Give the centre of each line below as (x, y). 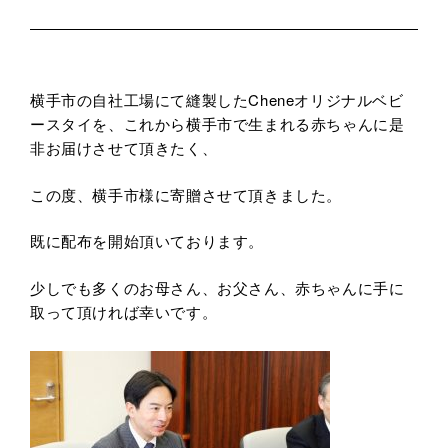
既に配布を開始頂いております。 (147, 241)
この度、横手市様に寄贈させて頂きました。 (186, 194)
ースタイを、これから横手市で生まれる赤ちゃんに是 (217, 124)
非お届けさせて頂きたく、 (124, 148)
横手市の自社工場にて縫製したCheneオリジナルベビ (217, 100)
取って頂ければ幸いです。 (124, 311)
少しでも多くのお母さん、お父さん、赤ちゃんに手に (217, 287)
